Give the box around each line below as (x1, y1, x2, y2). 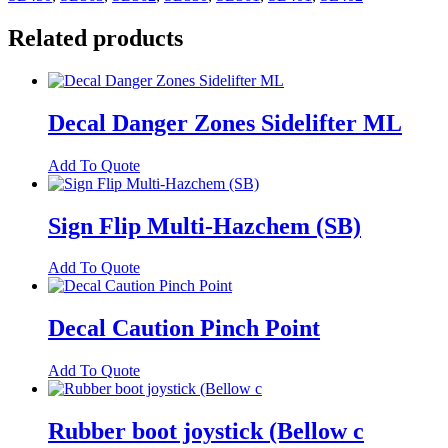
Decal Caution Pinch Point (48, 315, 320, 342)
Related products (8, 24, 183, 51)
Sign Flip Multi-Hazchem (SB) (48, 212, 361, 239)
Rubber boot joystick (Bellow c (48, 418, 364, 445)
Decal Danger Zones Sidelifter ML (48, 109, 402, 136)
